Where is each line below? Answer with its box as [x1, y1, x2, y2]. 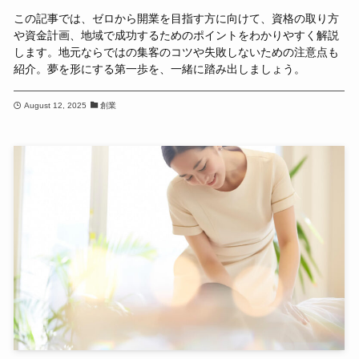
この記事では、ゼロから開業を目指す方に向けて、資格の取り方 [14, 12, 340, 26]
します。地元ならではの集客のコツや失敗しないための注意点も [14, 46, 340, 59]
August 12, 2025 [23, 100, 87, 110]
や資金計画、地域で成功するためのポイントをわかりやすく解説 [14, 29, 340, 42]
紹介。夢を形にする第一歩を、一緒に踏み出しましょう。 [14, 63, 306, 76]
